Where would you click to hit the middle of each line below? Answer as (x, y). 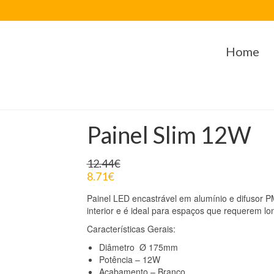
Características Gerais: (131, 229)
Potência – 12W (129, 259)
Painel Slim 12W (169, 135)
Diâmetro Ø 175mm (138, 247)
